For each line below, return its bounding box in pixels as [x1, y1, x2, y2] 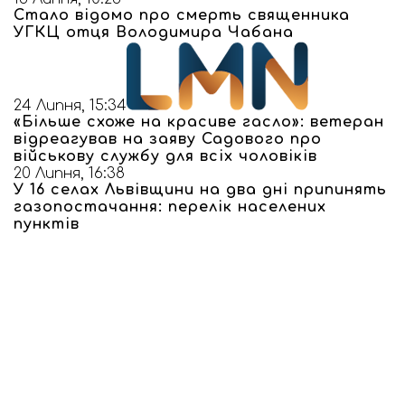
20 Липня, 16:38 [14, 165, 125, 182]
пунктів [14, 216, 80, 232]
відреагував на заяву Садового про [14, 131, 322, 147]
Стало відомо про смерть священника [14, 7, 350, 24]
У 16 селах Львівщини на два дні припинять [14, 182, 387, 198]
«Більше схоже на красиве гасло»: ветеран [14, 114, 384, 130]
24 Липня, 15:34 [14, 98, 127, 114]
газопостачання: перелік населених [14, 199, 326, 215]
